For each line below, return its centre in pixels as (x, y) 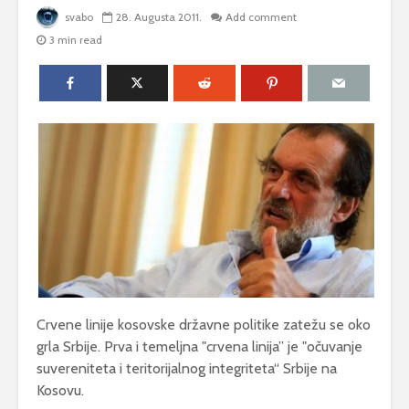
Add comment (261, 17)
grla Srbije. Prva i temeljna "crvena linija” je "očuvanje (199, 347)
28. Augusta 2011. (159, 17)
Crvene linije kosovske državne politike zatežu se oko (204, 325)
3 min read (76, 40)
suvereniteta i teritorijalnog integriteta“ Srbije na (187, 369)
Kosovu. (60, 391)
